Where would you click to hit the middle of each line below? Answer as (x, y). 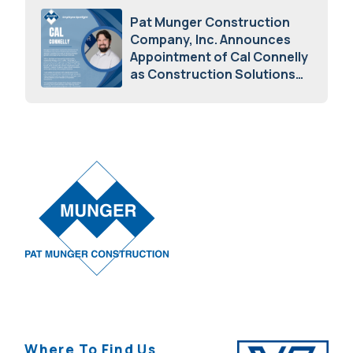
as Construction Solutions (213, 74)
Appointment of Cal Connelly (219, 56)
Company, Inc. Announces (211, 39)
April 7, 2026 (163, 109)
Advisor (155, 91)
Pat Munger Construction (210, 22)
